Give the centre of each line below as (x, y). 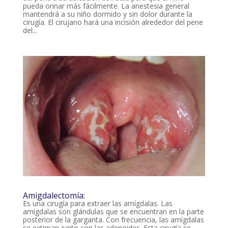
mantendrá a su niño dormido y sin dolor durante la (107, 14)
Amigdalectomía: (54, 195)
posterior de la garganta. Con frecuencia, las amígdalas (113, 219)
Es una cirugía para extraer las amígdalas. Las (97, 203)
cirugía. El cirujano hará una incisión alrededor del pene (113, 22)
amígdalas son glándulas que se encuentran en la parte (113, 211)
